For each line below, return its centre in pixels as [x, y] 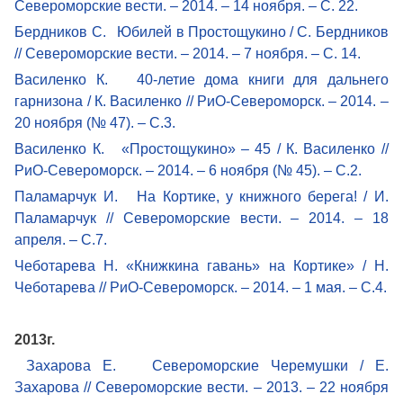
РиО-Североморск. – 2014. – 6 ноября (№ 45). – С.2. [188, 170]
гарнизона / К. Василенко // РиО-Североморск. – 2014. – [201, 101]
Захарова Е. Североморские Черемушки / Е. [207, 365]
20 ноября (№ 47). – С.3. [95, 122]
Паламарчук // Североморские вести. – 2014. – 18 [201, 218]
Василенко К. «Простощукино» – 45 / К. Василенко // [201, 148]
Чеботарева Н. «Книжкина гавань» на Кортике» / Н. [201, 265]
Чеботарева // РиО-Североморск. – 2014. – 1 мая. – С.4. [201, 287]
